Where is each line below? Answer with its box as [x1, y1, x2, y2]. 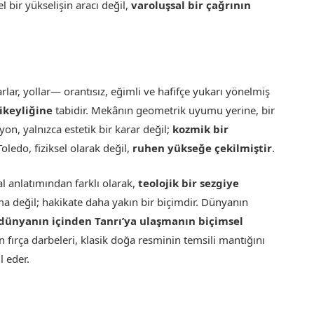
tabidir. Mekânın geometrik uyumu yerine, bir [53, 102, 275, 117]
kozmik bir [172, 121, 229, 136]
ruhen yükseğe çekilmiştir [132, 140, 273, 155]
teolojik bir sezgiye [138, 176, 240, 191]
